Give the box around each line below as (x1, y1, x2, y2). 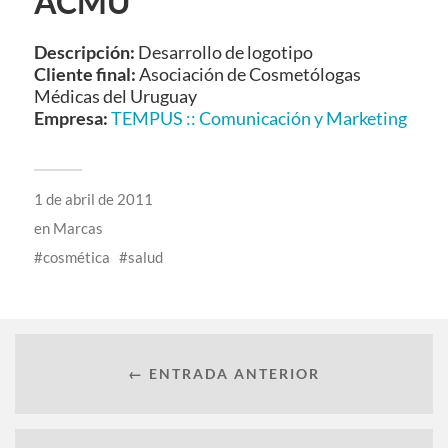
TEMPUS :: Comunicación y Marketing (110, 107, 407, 130)
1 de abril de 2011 (33, 190, 153, 209)
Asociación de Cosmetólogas (138, 63, 361, 86)
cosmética (42, 248, 110, 267)
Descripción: (33, 41, 135, 64)
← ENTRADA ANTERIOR (128, 364, 320, 382)
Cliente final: (33, 63, 139, 86)
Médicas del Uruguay (33, 85, 197, 108)
